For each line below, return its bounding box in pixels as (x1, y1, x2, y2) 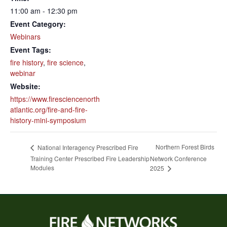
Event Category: (10, 19, 66, 29)
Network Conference (149, 154, 207, 163)
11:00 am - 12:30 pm (10, 6, 78, 16)
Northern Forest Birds (155, 142, 214, 152)
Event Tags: (10, 45, 51, 55)
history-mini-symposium (10, 115, 86, 125)
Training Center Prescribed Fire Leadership (30, 154, 149, 163)
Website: (10, 81, 41, 91)
